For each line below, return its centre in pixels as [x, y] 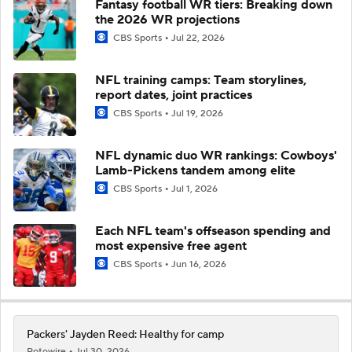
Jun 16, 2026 [199, 264]
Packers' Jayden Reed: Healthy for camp [125, 334]
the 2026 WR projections [167, 19]
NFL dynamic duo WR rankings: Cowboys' [216, 155]
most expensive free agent [171, 246]
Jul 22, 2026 [198, 38]
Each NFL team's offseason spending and [213, 231]
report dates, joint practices [174, 95]
